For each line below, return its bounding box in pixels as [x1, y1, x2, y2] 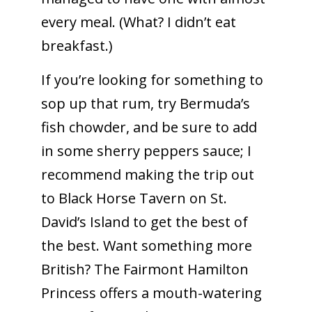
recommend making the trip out [40, 164, 254, 184]
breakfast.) [40, 36, 113, 55]
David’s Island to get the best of [40, 212, 248, 231]
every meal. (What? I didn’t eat [40, 12, 236, 31]
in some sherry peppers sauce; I [40, 141, 251, 160]
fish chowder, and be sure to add [40, 117, 257, 136]
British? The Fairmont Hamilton [40, 259, 249, 279]
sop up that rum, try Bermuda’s [40, 93, 250, 113]
